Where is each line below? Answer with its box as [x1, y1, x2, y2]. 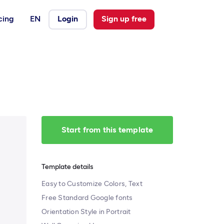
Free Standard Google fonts [41, 193, 133, 202]
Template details [41, 162, 93, 171]
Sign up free [101, 13, 146, 23]
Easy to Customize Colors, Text [41, 179, 142, 188]
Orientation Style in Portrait [41, 207, 131, 216]
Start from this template [61, 125, 153, 134]
